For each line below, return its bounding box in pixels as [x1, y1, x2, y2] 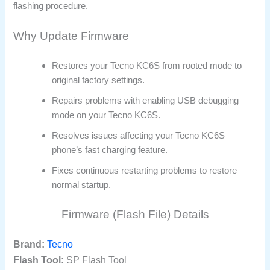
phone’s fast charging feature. [52, 145, 168, 155]
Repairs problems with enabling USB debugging [52, 96, 239, 106]
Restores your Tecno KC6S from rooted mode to [52, 61, 242, 71]
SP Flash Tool [64, 254, 127, 265]
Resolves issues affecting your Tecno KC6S [52, 131, 225, 141]
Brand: [13, 239, 45, 250]
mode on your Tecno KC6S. [52, 110, 161, 121]
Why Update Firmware [13, 30, 130, 43]
